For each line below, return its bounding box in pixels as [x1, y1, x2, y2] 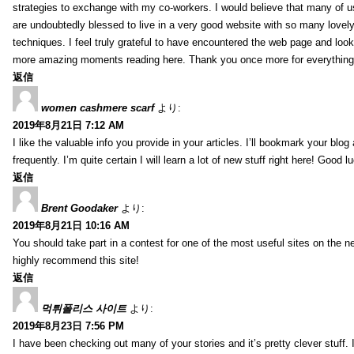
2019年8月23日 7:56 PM [13, 319, 124, 332]
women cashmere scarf [41, 101, 154, 114]
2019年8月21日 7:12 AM [13, 119, 124, 131]
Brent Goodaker [41, 201, 118, 214]
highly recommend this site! [13, 254, 139, 266]
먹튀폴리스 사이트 [41, 302, 126, 314]
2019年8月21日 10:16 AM [13, 219, 130, 232]
